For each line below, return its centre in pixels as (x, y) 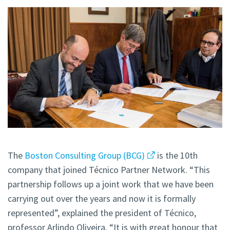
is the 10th (176, 156)
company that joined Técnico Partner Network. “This (109, 170)
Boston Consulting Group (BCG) (85, 156)
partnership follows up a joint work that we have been (111, 184)
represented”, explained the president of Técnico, (102, 213)
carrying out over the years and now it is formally (102, 199)
